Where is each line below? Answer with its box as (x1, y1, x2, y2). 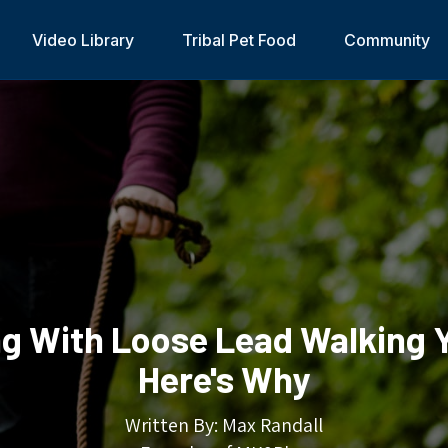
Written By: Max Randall (125, 412, 323, 438)
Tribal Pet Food (181, 30, 296, 50)
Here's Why (138, 357, 310, 400)
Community (343, 30, 430, 50)
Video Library (31, 30, 134, 50)
